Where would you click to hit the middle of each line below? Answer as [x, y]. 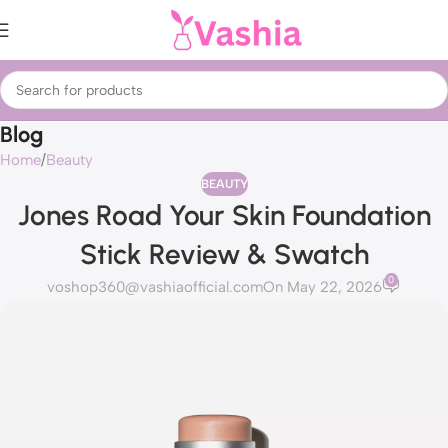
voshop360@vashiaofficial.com [154, 287]
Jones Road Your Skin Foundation [224, 215]
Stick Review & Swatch [224, 254]
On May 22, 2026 [322, 287]
